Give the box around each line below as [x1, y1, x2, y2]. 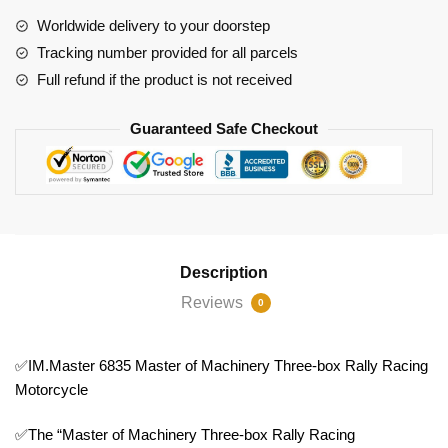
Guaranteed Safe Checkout [130, 120, 318, 138]
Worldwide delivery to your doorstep [37, 17, 270, 35]
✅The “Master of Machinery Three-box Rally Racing [15, 426, 355, 444]
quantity [14, 81, 65, 99]
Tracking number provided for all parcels [37, 44, 298, 62]
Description [180, 263, 268, 281]
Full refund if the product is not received [37, 71, 292, 89]
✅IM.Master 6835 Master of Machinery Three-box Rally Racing [15, 356, 428, 374]
